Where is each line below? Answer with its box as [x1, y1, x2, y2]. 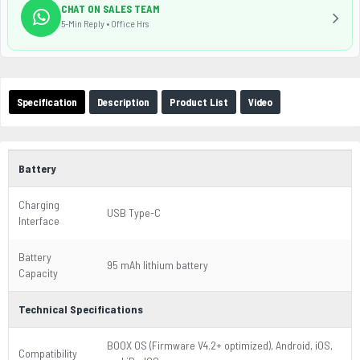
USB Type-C [107, 206, 161, 219]
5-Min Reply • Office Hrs [61, 17, 149, 29]
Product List [170, 96, 228, 108]
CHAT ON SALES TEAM [61, 2, 159, 15]
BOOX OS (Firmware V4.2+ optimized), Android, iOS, [107, 338, 333, 352]
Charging [18, 198, 59, 211]
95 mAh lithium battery [107, 258, 208, 272]
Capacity [18, 266, 58, 280]
